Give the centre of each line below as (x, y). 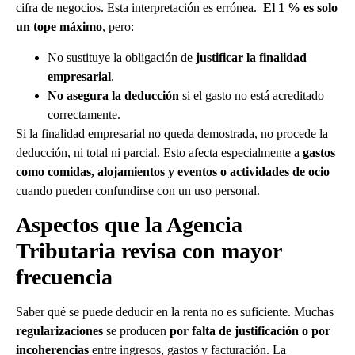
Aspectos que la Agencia (129, 225)
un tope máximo (59, 27)
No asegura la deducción (113, 95)
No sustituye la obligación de (122, 57)
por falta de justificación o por (250, 331)
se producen (136, 331)
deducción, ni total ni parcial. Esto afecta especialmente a (159, 152)
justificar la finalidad (251, 57)
